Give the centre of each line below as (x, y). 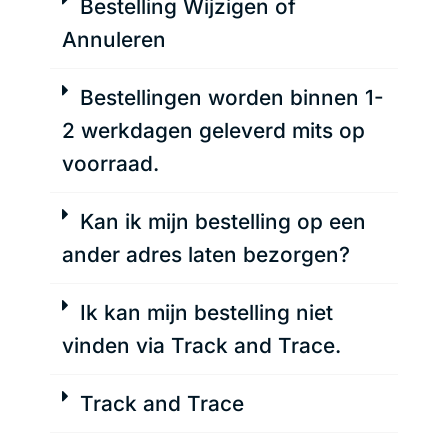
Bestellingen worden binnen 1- (232, 97)
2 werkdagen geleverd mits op (214, 130)
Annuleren (114, 39)
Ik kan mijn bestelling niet (207, 312)
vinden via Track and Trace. (202, 345)
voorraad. (110, 163)
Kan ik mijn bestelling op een (223, 221)
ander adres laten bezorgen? (206, 254)
